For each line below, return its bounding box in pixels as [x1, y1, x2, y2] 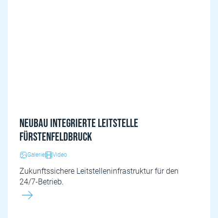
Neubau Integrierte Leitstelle [19, 116, 138, 130]
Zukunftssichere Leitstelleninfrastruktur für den [19, 166, 179, 176]
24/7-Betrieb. [19, 177, 64, 186]
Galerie [27, 151, 45, 158]
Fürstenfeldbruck [19, 130, 92, 144]
